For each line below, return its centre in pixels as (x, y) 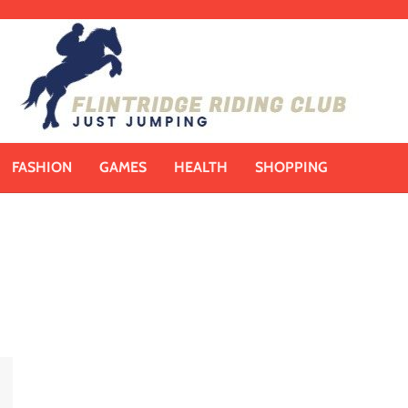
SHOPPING (291, 167)
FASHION (42, 167)
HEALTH (201, 167)
